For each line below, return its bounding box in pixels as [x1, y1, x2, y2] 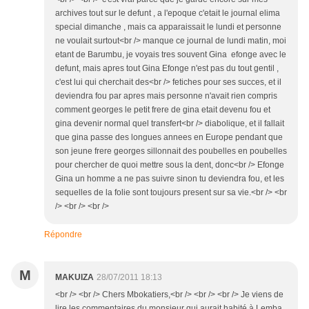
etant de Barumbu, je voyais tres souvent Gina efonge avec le [55, 49, 286, 59]
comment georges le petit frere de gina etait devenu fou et [55, 104, 270, 114]
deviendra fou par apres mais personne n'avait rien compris [55, 90, 277, 101]
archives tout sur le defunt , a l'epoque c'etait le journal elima [55, 8, 280, 18]
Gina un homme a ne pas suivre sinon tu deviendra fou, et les [55, 173, 284, 183]
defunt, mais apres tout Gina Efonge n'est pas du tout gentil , [55, 63, 279, 73]
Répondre [44, 229, 82, 239]
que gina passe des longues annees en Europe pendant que [55, 132, 283, 142]
